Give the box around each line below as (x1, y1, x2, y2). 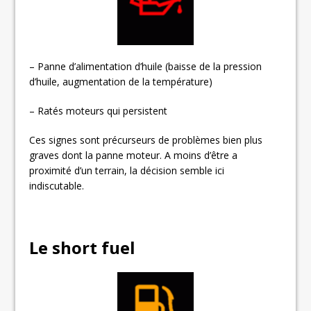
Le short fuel (29, 235, 136, 259)
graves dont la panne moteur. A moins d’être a (29, 148, 238, 162)
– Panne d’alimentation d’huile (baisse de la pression (29, 59, 262, 73)
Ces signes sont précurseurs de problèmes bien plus (29, 133, 263, 146)
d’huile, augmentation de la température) (29, 74, 213, 88)
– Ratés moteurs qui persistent (29, 103, 168, 117)
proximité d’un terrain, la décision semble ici (29, 163, 225, 177)
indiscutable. (29, 178, 85, 192)
